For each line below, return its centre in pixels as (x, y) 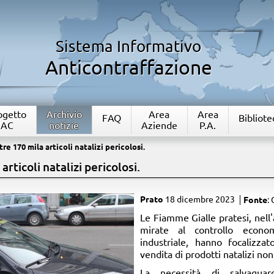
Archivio (64, 114)
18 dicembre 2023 (200, 199)
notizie (64, 125)
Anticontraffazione (128, 67)
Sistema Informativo (129, 46)
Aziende (159, 125)
